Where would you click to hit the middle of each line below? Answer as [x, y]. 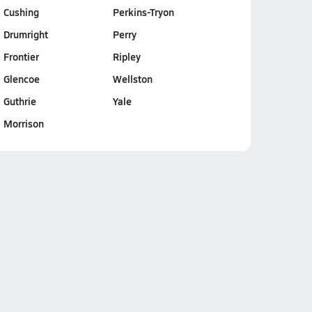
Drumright [25, 34]
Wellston [132, 79]
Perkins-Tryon [143, 12]
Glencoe [21, 79]
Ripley [126, 56]
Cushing [21, 12]
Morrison [23, 123]
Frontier [21, 56]
